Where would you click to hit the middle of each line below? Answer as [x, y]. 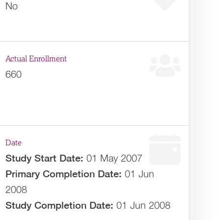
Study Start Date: [45, 158]
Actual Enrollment [36, 59]
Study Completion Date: [60, 205]
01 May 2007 [115, 158]
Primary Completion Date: [64, 174]
